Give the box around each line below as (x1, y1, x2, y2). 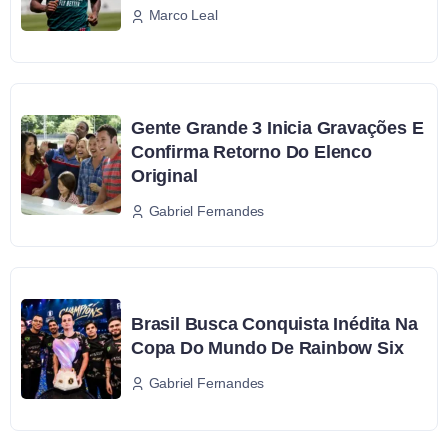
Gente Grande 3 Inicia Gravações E (131, 118, 424, 139)
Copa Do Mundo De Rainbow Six (131, 338, 404, 358)
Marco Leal (148, 7, 218, 24)
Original (131, 166, 198, 187)
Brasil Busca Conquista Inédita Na (131, 314, 418, 334)
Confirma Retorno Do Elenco (131, 142, 372, 163)
